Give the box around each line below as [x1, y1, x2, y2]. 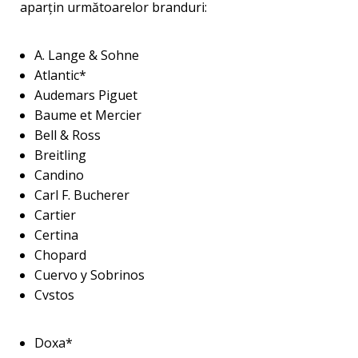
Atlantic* [34, 66, 86, 84]
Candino [34, 166, 84, 184]
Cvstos [34, 286, 74, 304]
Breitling [34, 146, 86, 164]
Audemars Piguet [34, 86, 137, 104]
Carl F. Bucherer [34, 186, 129, 204]
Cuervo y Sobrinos [34, 266, 145, 284]
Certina [34, 226, 78, 244]
